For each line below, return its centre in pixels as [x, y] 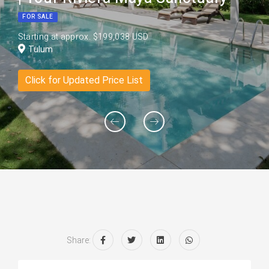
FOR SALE [38, 17]
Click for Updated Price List [84, 80]
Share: [78, 240]
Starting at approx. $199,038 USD [83, 37]
